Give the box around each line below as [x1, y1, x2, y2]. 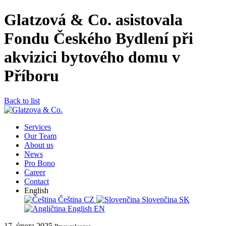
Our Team [24, 131, 56, 140]
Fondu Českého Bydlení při [4, 29, 193, 48]
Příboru [4, 67, 59, 85]
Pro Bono [24, 158, 55, 167]
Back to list [4, 96, 40, 105]
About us [24, 140, 53, 149]
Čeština [58, 195, 82, 204]
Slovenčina [142, 195, 177, 204]
